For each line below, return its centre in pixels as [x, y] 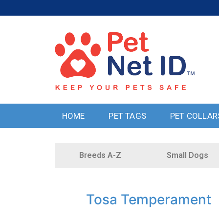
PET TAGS [127, 116]
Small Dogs [188, 155]
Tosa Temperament [148, 199]
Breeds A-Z [100, 155]
